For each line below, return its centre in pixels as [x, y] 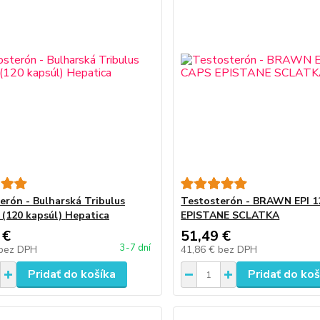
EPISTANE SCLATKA [230, 215]
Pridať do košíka [71, 274]
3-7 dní [136, 248]
